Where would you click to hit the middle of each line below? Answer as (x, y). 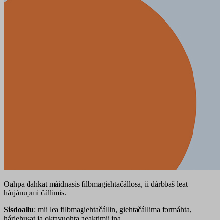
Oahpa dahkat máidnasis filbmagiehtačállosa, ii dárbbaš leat (96, 184)
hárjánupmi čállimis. (35, 193)
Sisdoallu (19, 210)
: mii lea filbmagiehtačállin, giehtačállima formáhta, (113, 210)
